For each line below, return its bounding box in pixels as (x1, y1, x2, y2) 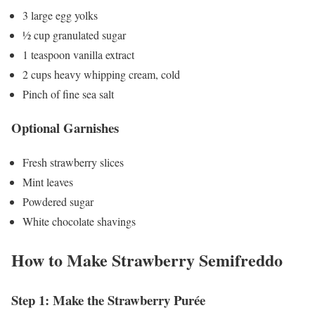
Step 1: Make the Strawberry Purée (11, 290, 205, 309)
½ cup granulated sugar (22, 27, 126, 42)
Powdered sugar (22, 194, 94, 210)
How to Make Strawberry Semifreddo (11, 247, 283, 272)
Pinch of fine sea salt (22, 86, 114, 101)
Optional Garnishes (11, 118, 119, 138)
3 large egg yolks (22, 7, 98, 22)
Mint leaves (22, 174, 73, 190)
